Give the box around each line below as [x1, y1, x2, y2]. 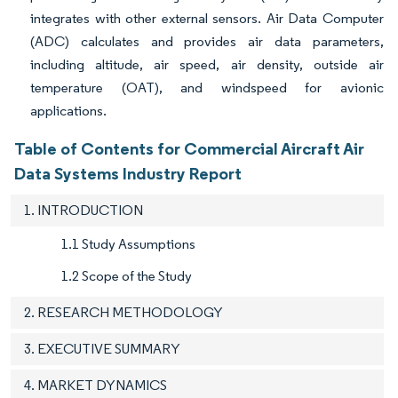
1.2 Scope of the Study [61, 267, 192, 285]
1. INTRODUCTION [24, 202, 143, 219]
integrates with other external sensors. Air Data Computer [30, 10, 384, 28]
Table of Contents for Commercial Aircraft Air [14, 138, 364, 160]
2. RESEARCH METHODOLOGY [24, 304, 223, 322]
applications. [30, 102, 107, 120]
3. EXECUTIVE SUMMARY [24, 340, 180, 358]
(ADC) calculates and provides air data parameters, [30, 33, 384, 51]
